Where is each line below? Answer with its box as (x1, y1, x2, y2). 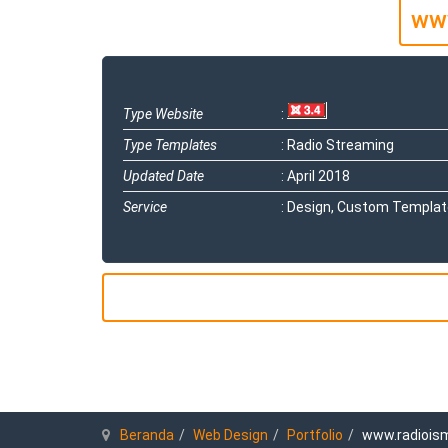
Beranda (120, 426, 174, 443)
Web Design (193, 426, 268, 443)
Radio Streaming (287, 136, 395, 153)
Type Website (123, 105, 203, 122)
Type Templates (123, 136, 217, 153)
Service (123, 198, 167, 215)
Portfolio (287, 426, 343, 443)
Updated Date (123, 167, 204, 184)
